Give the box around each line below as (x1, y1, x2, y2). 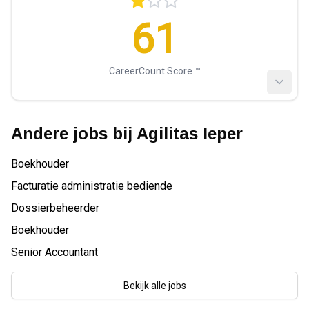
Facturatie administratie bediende (11, 179, 172, 192)
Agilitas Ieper (137, 124, 243, 143)
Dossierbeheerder (11, 201, 99, 215)
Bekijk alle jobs (123, 280, 186, 291)
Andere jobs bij (11, 124, 137, 143)
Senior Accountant (11, 246, 98, 259)
